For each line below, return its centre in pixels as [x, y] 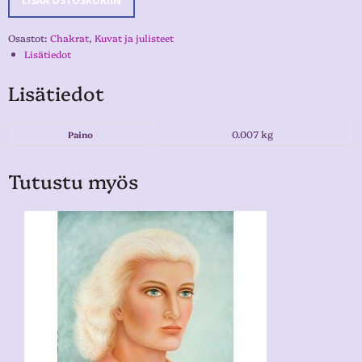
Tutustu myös [73, 180]
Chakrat [69, 37]
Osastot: [29, 37]
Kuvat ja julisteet [134, 37]
